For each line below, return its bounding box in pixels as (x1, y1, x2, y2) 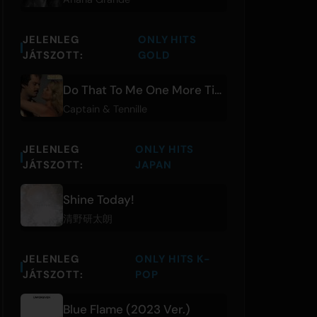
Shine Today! (63, 191, 134, 207)
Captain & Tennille (63, 102, 147, 115)
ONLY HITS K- (135, 252, 210, 267)
